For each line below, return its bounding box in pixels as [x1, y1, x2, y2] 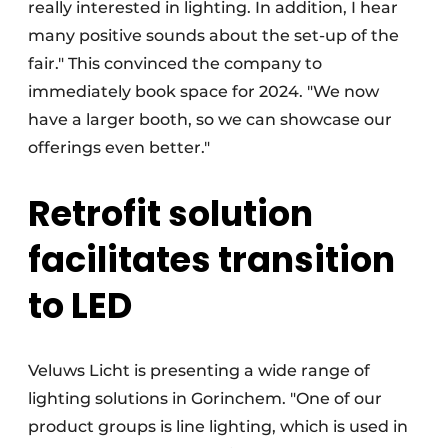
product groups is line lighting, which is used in [28, 416, 408, 436]
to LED [28, 280, 132, 330]
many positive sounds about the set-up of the [28, 25, 399, 45]
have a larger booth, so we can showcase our [28, 109, 392, 129]
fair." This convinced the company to [28, 53, 322, 73]
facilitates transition [28, 234, 395, 284]
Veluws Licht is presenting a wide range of [28, 360, 370, 380]
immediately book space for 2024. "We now [28, 81, 379, 101]
